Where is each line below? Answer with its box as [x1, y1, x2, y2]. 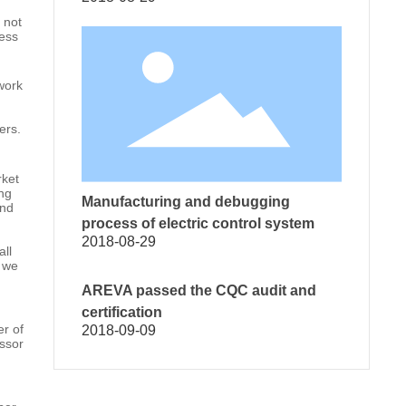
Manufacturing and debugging [81, 194, 290, 210]
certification [81, 304, 162, 321]
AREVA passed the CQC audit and [81, 283, 316, 299]
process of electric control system [81, 216, 314, 232]
